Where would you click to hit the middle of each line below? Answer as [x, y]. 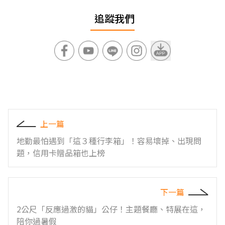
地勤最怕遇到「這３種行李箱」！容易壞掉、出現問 [109, 140]
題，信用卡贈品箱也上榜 [61, 152]
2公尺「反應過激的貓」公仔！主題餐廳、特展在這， [111, 209]
